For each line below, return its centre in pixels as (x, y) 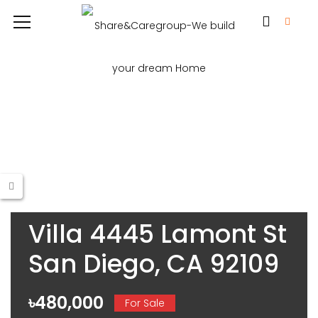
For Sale (145, 303)
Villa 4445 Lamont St (158, 234)
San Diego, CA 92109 (154, 264)
